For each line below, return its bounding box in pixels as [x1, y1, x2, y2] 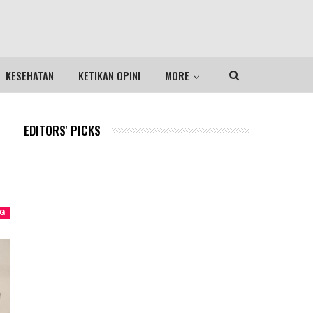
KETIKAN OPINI [78, 68, 140, 83]
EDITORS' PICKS [23, 122, 101, 139]
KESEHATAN [5, 68, 54, 83]
